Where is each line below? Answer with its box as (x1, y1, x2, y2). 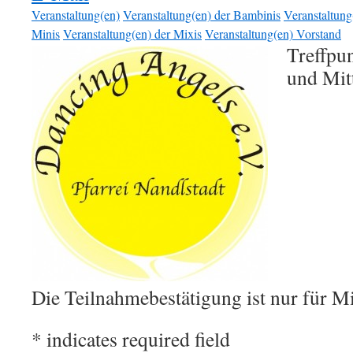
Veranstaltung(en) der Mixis (63, 25, 202, 42)
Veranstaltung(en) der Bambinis (123, 6, 281, 23)
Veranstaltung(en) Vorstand (205, 25, 341, 42)
